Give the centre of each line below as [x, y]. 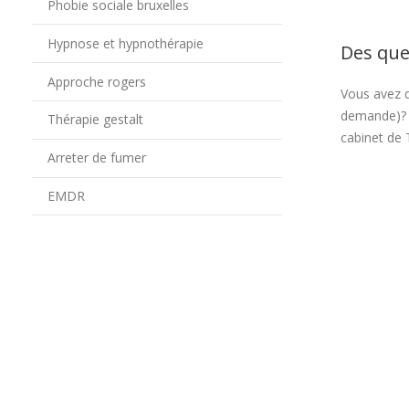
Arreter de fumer [96, 158]
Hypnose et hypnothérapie [125, 43]
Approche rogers [96, 81]
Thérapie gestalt [95, 120]
